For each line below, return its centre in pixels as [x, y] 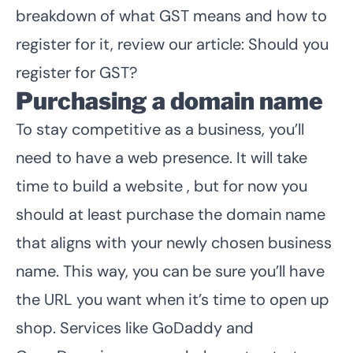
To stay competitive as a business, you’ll [160, 129]
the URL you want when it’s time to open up [173, 299]
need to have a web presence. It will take [162, 157]
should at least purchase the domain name [171, 214]
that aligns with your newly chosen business [174, 242]
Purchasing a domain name [169, 100]
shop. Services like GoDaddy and [135, 327]
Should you [288, 44]
